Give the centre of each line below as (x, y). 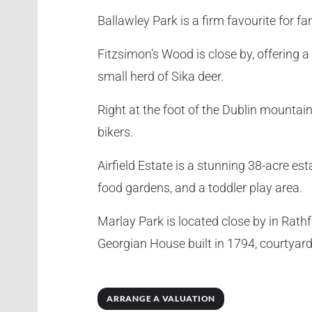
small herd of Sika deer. (161, 76)
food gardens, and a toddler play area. (200, 187)
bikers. (116, 132)
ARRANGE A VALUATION (161, 299)
